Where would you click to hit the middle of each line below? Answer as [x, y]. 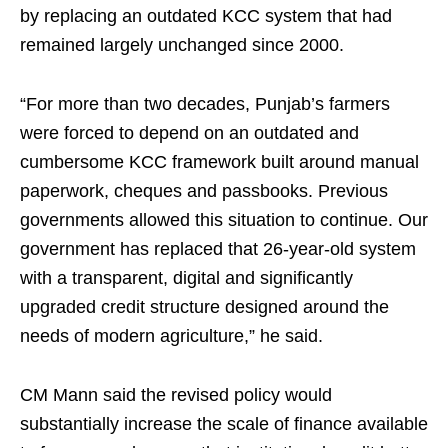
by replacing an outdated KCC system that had [206, 16]
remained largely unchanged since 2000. [182, 45]
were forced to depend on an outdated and [189, 133]
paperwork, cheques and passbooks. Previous [204, 191]
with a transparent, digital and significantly [186, 278]
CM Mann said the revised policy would [176, 395]
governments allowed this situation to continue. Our [224, 220]
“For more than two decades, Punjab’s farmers [205, 104]
